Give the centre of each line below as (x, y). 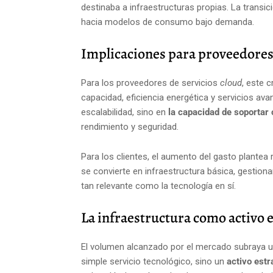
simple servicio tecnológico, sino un (154, 261)
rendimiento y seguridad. (130, 127)
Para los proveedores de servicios (151, 83)
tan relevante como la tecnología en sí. (158, 186)
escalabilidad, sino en (125, 112)
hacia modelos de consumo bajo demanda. (168, 22)
